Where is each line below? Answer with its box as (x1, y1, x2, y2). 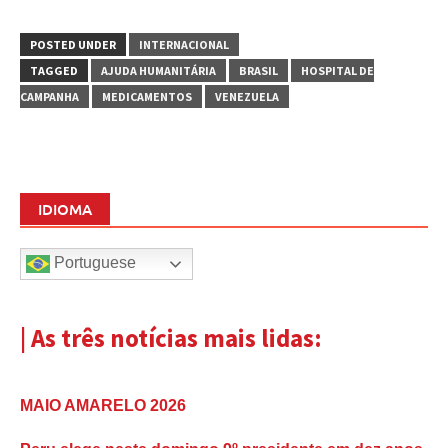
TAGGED (30, 62, 78, 78)
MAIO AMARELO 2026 (20, 397, 186, 415)
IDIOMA (38, 198, 92, 219)
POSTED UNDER (30, 36, 116, 52)
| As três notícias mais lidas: (20, 321, 322, 354)
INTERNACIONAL (139, 36, 229, 52)
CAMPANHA (20, 88, 79, 104)
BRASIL (239, 62, 278, 78)
